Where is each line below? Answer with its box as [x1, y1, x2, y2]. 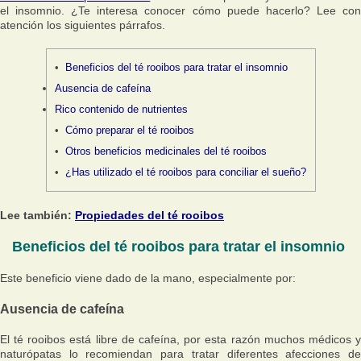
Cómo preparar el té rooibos [65, 124, 195, 136]
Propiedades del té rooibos [75, 209, 224, 222]
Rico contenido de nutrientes [54, 103, 188, 115]
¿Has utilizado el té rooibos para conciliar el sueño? [65, 166, 307, 178]
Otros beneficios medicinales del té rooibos [65, 145, 268, 157]
